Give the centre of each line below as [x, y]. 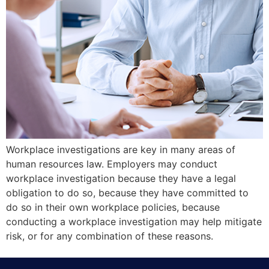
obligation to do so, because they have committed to [127, 192]
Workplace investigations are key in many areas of [121, 149]
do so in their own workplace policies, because [113, 207]
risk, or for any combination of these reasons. [110, 236]
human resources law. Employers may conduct [112, 164]
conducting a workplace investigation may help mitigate [134, 221]
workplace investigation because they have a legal [121, 178]
